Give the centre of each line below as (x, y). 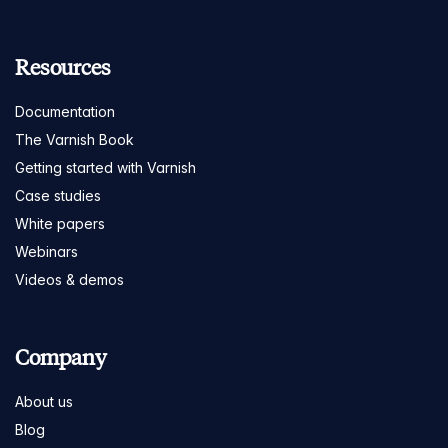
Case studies (58, 195)
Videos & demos (69, 279)
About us (44, 401)
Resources (63, 67)
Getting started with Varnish (105, 167)
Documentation (65, 111)
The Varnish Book (74, 139)
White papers (60, 223)
